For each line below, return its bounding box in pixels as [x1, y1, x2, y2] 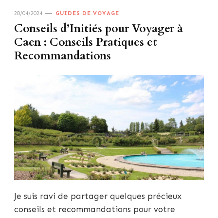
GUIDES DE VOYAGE [55, 9, 119, 17]
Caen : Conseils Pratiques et [14, 35, 157, 50]
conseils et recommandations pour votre [14, 204, 175, 215]
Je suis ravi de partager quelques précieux [14, 191, 182, 201]
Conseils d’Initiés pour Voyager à [14, 21, 183, 36]
